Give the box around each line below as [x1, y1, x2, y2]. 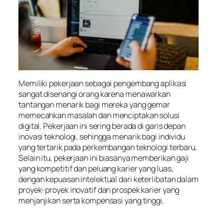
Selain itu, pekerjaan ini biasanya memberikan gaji [18, 152, 189, 163]
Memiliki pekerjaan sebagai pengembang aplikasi [18, 77, 187, 89]
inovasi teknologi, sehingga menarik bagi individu [18, 131, 186, 142]
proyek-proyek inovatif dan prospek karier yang [18, 184, 180, 195]
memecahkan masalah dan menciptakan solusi [18, 109, 180, 121]
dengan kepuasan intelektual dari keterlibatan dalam [18, 173, 199, 185]
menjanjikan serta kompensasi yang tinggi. [18, 195, 164, 206]
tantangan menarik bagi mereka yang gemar [18, 99, 170, 110]
